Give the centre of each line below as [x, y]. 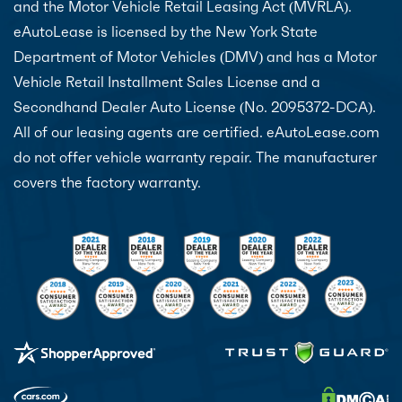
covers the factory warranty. [107, 182]
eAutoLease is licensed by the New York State [166, 31]
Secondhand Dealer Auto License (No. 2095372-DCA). [195, 106]
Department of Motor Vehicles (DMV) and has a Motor [195, 56]
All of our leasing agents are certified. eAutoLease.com [197, 131]
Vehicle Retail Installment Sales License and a [167, 81]
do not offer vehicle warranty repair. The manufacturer [195, 157]
